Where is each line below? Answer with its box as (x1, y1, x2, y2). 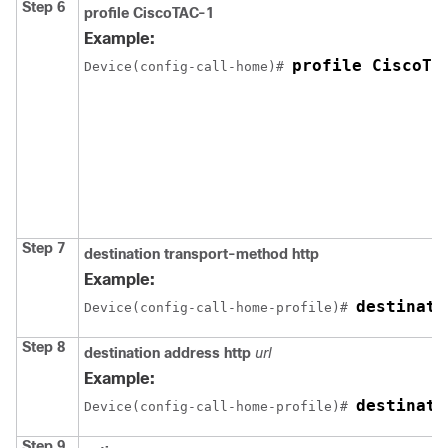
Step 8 (22, 338, 65, 355)
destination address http (84, 344, 251, 361)
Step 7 (22, 239, 65, 256)
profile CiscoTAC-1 (84, 4, 214, 21)
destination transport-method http (84, 245, 319, 262)
